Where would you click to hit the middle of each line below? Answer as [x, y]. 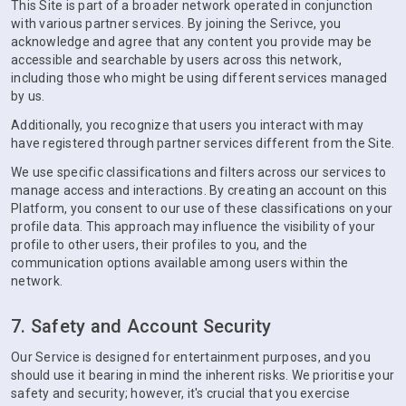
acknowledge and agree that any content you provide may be [192, 42]
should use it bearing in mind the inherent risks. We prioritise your [203, 375]
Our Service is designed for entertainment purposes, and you [191, 357]
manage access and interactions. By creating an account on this [199, 190]
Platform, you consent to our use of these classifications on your [202, 208]
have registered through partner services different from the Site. [203, 143]
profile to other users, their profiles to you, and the [159, 245]
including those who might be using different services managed [199, 78]
